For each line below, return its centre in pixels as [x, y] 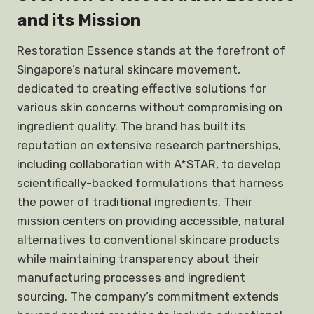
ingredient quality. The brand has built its [131, 126]
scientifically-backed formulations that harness [150, 183]
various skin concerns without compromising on [150, 107]
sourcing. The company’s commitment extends [148, 296]
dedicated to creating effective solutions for [142, 88]
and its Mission [79, 20]
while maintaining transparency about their [138, 259]
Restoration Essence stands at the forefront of [151, 50]
